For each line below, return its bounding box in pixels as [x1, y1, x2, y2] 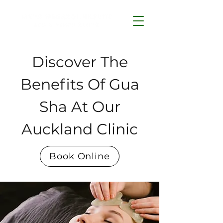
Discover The [31, 53, 128, 71]
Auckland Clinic [21, 120, 138, 138]
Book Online [49, 151, 110, 162]
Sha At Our [39, 98, 120, 116]
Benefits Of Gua [20, 75, 139, 94]
